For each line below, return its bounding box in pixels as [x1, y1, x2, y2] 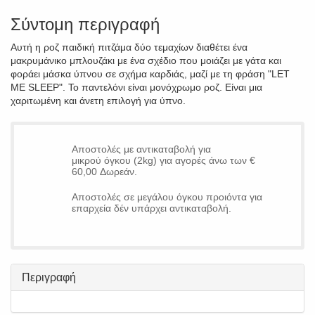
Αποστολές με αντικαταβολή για [71, 143, 211, 155]
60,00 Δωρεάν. [71, 166, 137, 177]
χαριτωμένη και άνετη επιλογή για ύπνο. [11, 95, 186, 106]
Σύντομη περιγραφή [11, 15, 160, 34]
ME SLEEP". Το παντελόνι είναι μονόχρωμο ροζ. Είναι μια [11, 82, 262, 93]
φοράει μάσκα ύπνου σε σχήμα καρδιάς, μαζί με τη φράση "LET [11, 68, 290, 79]
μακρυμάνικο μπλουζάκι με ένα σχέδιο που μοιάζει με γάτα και [11, 55, 281, 66]
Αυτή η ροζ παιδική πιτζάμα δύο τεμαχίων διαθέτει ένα [11, 41, 247, 53]
